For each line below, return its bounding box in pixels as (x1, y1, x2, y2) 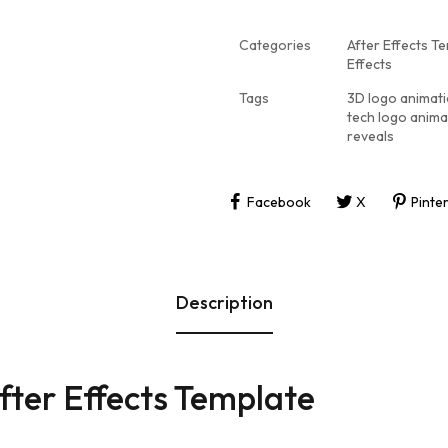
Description (175, 290, 273, 314)
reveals (347, 127, 394, 145)
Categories (239, 36, 311, 54)
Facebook (246, 192, 311, 211)
